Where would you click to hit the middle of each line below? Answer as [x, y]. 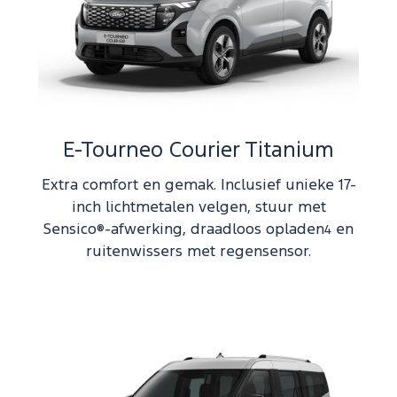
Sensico [70, 230]
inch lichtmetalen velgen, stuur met [198, 208]
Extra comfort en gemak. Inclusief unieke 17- [198, 186]
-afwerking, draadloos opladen [214, 230]
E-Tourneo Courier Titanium [198, 151]
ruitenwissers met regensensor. [198, 253]
